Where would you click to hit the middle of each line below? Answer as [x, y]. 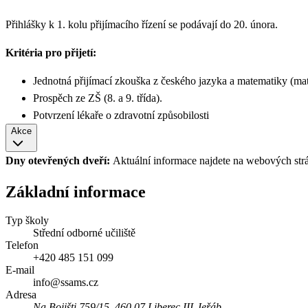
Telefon [22, 245]
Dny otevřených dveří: [58, 160]
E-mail [20, 270]
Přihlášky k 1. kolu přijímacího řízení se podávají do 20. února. [142, 24]
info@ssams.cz [66, 283]
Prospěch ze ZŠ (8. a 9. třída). [98, 98]
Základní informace [76, 191]
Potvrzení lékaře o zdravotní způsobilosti [121, 115]
